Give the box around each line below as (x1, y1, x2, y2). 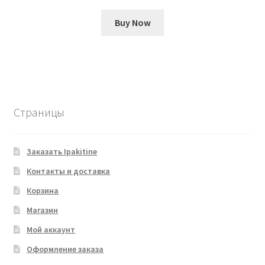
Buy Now (114, 16, 151, 28)
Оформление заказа (27, 243, 104, 254)
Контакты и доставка (27, 165, 111, 176)
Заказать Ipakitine (27, 146, 98, 157)
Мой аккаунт (27, 224, 76, 235)
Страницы (13, 105, 64, 120)
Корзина (27, 185, 59, 196)
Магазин (27, 204, 59, 215)
